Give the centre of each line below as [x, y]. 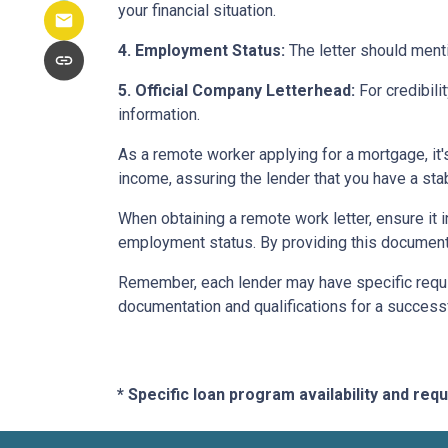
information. [159, 114]
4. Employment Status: [201, 50]
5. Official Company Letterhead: [236, 90]
